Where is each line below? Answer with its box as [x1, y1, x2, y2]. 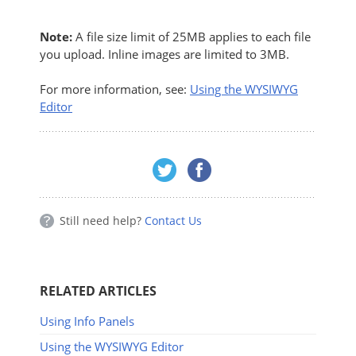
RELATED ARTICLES [40, 282, 157, 300]
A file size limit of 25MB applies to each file [75, 29, 311, 45]
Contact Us [145, 213, 202, 229]
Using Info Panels [40, 313, 134, 330]
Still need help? [60, 213, 145, 229]
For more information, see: [40, 81, 190, 98]
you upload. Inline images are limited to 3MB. [40, 46, 289, 63]
